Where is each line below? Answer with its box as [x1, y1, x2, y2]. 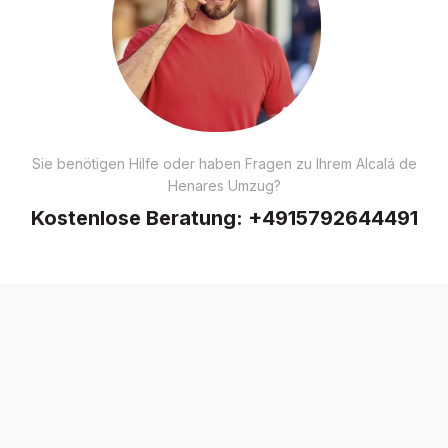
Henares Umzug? [167, 176, 281, 194]
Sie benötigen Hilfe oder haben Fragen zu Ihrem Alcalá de [31, 154, 417, 172]
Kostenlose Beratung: [30, 205, 248, 230]
